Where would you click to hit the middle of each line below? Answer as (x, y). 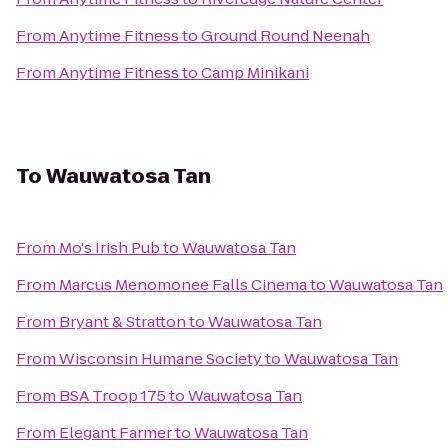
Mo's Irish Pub (109, 247)
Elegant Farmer (115, 432)
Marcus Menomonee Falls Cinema (183, 284)
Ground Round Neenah (285, 35)
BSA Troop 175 (112, 395)
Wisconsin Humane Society (160, 358)
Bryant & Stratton (122, 321)
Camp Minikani (255, 72)
